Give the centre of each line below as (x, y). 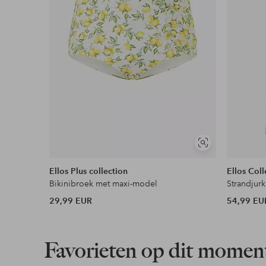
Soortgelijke (222, 147)
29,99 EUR (71, 201)
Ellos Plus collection (89, 171)
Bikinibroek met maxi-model (104, 184)
